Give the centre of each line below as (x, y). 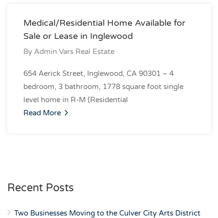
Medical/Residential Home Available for (104, 23)
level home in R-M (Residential (76, 100)
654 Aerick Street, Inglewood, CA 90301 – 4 (99, 73)
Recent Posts (41, 188)
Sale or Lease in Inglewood (78, 36)
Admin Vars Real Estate (74, 52)
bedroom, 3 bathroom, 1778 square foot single (103, 87)
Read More (43, 113)
